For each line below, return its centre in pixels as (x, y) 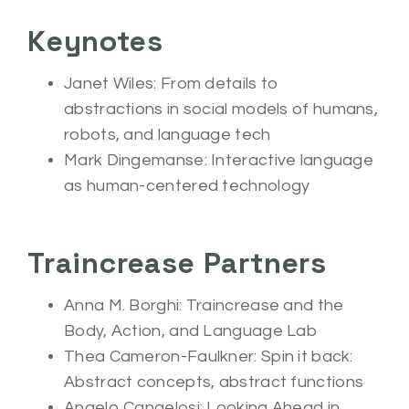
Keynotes (95, 41)
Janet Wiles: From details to (172, 84)
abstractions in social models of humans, (221, 109)
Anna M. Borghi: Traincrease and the (204, 305)
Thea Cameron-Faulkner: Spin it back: (209, 357)
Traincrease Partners (177, 263)
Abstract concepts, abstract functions (214, 382)
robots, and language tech (168, 135)
